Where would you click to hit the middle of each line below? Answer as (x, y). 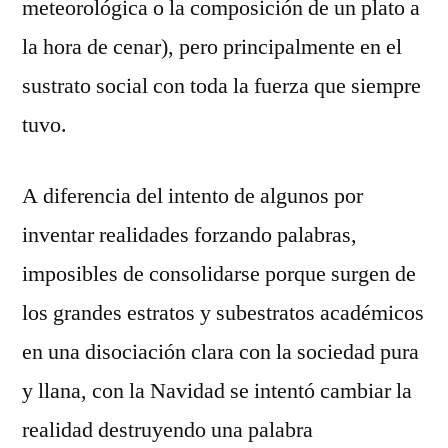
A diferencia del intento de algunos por (192, 195)
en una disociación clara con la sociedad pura (220, 351)
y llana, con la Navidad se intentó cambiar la (217, 390)
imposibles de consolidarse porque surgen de (219, 273)
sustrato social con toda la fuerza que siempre (221, 85)
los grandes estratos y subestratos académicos (223, 312)
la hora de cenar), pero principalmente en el (212, 46)
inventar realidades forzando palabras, (189, 234)
